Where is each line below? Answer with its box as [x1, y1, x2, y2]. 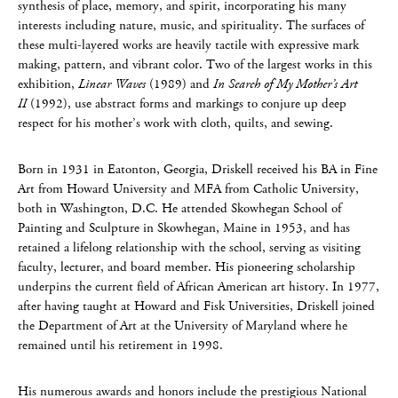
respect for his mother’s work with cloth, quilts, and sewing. [18, 114, 333, 132]
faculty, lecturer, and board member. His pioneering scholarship [18, 258, 355, 276]
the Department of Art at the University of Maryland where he [18, 316, 347, 335]
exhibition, [18, 75, 78, 93]
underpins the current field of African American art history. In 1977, [18, 277, 379, 296]
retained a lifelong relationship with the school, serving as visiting [18, 238, 361, 257]
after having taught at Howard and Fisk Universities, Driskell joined [18, 297, 375, 315]
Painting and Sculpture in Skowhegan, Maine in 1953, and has [18, 219, 350, 237]
